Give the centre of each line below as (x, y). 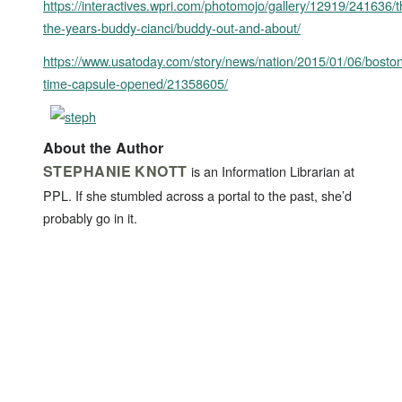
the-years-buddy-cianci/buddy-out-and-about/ (172, 28)
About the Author (103, 148)
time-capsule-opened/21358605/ (135, 83)
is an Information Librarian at (271, 170)
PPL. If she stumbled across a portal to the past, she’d (197, 195)
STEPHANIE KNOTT (115, 170)
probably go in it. (90, 217)
